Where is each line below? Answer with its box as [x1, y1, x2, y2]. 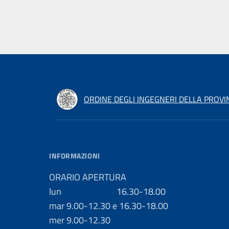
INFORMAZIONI [49, 150, 100, 161]
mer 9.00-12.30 [49, 213, 110, 227]
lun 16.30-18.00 [49, 185, 166, 198]
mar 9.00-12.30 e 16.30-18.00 [49, 199, 168, 213]
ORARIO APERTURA [49, 170, 126, 184]
